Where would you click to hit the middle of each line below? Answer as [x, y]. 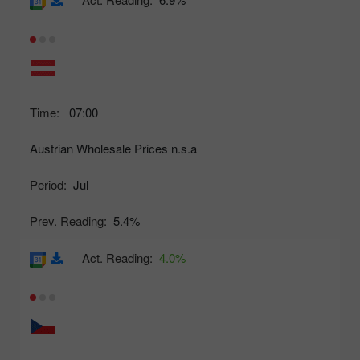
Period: [48, 185]
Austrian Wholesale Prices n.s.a [113, 149]
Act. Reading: [117, 258]
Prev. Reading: [68, 221]
